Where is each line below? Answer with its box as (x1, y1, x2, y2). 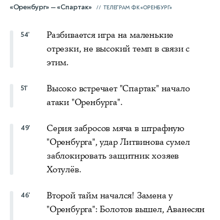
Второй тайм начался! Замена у (47, 190, 173, 202)
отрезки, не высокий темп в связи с (47, 43, 190, 55)
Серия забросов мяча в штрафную (47, 122, 185, 135)
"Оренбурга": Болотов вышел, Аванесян (47, 203, 205, 216)
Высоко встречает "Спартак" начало (47, 82, 190, 95)
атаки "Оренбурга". (47, 96, 123, 109)
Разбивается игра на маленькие (47, 29, 174, 41)
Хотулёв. (47, 164, 82, 176)
